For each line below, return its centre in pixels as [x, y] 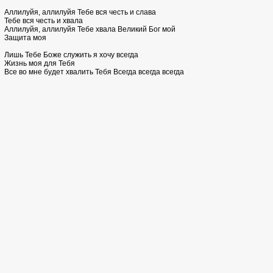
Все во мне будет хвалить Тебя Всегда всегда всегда [94, 72]
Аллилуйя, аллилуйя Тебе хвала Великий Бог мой [90, 29]
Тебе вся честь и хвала [44, 21]
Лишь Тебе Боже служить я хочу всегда [71, 55]
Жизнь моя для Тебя [40, 63]
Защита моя [25, 38]
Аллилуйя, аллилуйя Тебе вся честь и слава [80, 12]
